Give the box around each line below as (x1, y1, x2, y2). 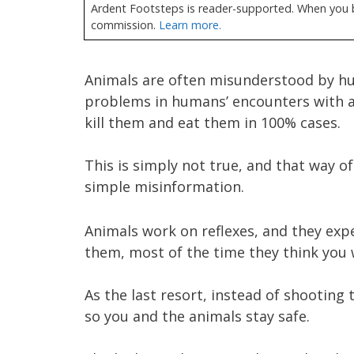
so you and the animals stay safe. (85, 307, 310, 326)
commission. (91, 17, 159, 32)
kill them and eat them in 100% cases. (85, 113, 341, 132)
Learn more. (159, 17, 221, 32)
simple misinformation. (85, 177, 244, 196)
